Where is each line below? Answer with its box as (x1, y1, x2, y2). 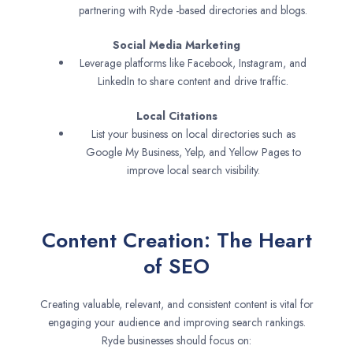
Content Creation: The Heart (41, 225, 312, 256)
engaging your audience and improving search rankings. (47, 314, 306, 331)
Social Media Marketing (113, 37, 240, 54)
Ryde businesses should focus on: (102, 333, 251, 349)
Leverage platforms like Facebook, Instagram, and (80, 55, 307, 72)
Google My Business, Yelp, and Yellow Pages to (85, 144, 301, 161)
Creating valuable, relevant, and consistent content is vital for (39, 296, 314, 313)
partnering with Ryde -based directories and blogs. (79, 2, 307, 19)
